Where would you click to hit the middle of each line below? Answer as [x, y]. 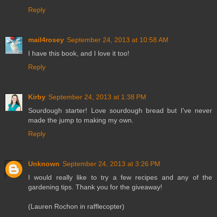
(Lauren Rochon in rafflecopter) [76, 207]
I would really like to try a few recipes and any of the [120, 178]
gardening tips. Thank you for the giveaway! [95, 187]
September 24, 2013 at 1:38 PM [97, 97]
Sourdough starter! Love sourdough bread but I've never [120, 111]
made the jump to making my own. [81, 120]
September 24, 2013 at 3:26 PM [111, 164]
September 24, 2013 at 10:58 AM [118, 40]
